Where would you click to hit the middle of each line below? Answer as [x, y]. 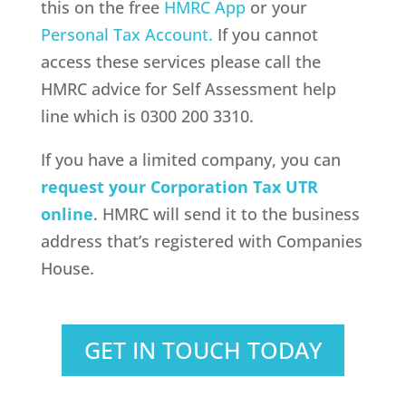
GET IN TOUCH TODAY [203, 350]
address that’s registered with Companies [201, 241]
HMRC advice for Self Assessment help [188, 88]
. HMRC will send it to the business [226, 213]
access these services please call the [180, 61]
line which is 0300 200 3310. [147, 116]
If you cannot [265, 34]
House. [67, 268]
